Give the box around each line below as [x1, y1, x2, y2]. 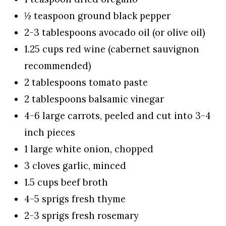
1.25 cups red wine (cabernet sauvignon [24, 43, 199, 55]
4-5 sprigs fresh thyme [24, 193, 126, 205]
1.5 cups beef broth [24, 176, 108, 189]
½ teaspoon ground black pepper [24, 10, 171, 22]
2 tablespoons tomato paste [24, 76, 148, 89]
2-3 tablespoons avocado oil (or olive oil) [24, 26, 205, 39]
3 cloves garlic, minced [24, 159, 126, 172]
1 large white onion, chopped [24, 143, 153, 155]
